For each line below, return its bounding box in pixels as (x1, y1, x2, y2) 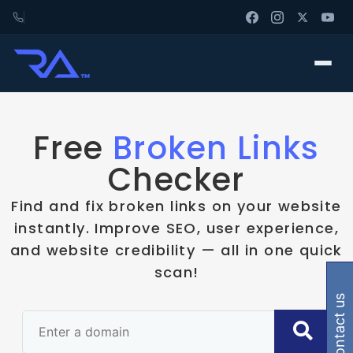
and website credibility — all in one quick (10, 240, 343, 260)
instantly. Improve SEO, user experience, (14, 218, 339, 238)
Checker (108, 158, 245, 202)
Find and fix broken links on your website (11, 196, 342, 216)
